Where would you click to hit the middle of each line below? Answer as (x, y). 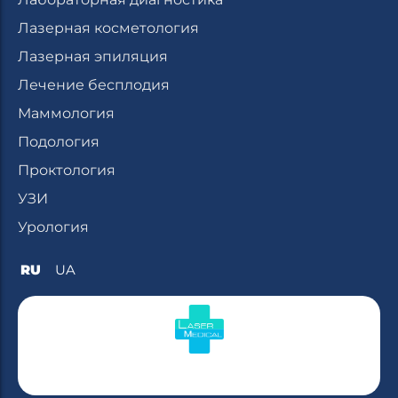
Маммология (66, 114)
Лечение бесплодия (94, 85)
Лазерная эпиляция (93, 57)
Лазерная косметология (108, 28)
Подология (59, 142)
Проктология (67, 171)
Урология (53, 227)
